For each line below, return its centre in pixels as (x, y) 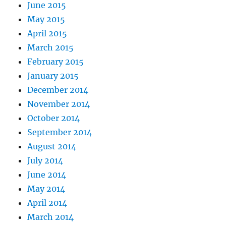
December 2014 (58, 90)
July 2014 (45, 161)
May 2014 (46, 189)
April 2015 (47, 34)
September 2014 (60, 132)
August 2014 (52, 147)
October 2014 (54, 118)
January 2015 (53, 76)
